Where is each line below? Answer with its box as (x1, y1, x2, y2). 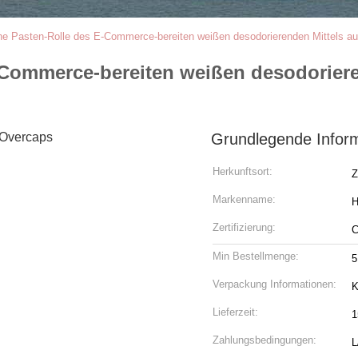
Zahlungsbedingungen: (213, 334, 316, 346)
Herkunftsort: (213, 165, 272, 177)
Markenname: (213, 193, 276, 205)
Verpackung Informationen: (213, 278, 336, 290)
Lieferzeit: (213, 306, 258, 318)
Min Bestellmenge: (213, 250, 299, 262)
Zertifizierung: (213, 221, 276, 233)
